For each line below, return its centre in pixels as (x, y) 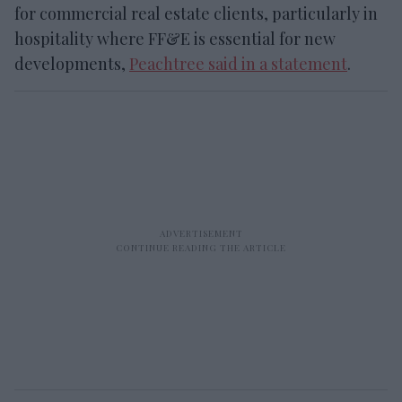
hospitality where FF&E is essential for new (175, 38)
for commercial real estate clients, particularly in (196, 13)
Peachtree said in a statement (238, 63)
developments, (72, 63)
